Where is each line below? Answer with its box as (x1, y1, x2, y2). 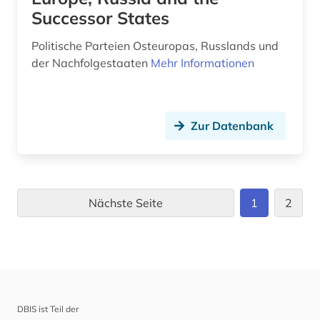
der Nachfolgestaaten (31, 55, 151, 70)
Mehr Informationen (151, 55, 254, 70)
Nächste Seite (89, 195, 163, 210)
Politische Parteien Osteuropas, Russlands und (31, 38, 279, 53)
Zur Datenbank (191, 118, 274, 133)
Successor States (31, 6, 169, 29)
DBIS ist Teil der (17, 303, 79, 314)
